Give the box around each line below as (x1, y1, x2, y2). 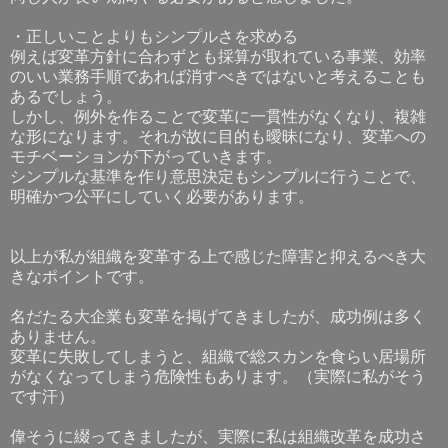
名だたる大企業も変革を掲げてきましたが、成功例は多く (10, 307, 426, 325)
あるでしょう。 (10, 87, 122, 105)
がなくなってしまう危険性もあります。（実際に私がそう (10, 367, 426, 385)
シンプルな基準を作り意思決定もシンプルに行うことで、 (10, 167, 426, 185)
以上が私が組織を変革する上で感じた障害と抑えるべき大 (10, 247, 426, 265)
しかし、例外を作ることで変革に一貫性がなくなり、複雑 (10, 107, 426, 125)
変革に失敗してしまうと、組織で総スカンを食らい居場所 (10, 347, 426, 365)
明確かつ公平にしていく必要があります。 (10, 187, 314, 205)
